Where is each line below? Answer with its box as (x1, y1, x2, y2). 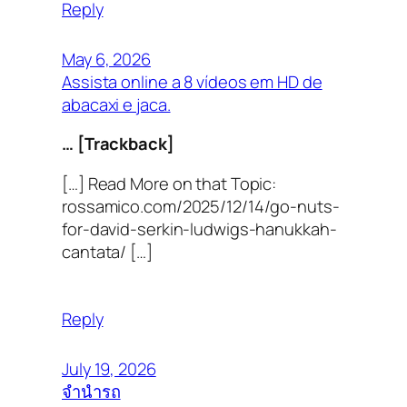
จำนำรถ (62, 380, 121, 403)
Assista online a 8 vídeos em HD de (62, 70, 323, 94)
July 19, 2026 (62, 357, 156, 381)
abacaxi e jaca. (62, 93, 171, 116)
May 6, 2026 (62, 47, 151, 71)
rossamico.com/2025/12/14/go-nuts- (62, 194, 340, 217)
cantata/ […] (62, 239, 153, 263)
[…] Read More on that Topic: (62, 171, 277, 194)
